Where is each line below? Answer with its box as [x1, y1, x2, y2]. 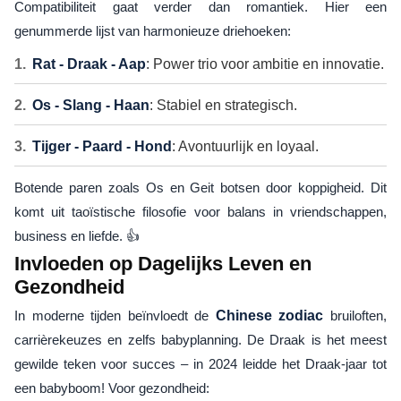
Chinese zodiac [215, 307, 324, 323]
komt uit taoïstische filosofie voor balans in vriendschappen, [14, 203, 387, 219]
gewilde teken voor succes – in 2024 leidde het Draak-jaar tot [14, 355, 387, 371]
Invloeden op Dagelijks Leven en [14, 252, 311, 275]
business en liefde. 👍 [14, 227, 140, 243]
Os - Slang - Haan [32, 97, 149, 113]
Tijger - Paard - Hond [32, 138, 172, 154]
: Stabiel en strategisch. [149, 97, 297, 113]
